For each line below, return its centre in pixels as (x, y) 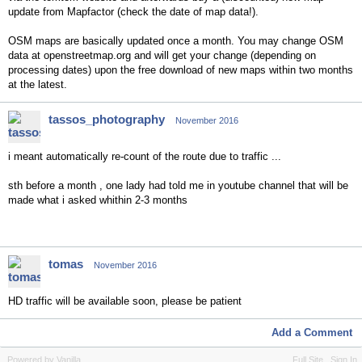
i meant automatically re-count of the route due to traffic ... (146, 156)
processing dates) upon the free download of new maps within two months (181, 70)
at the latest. (38, 84)
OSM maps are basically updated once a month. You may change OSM (176, 41)
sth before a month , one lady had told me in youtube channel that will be (178, 185)
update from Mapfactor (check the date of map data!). (133, 12)
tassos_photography (107, 119)
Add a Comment (312, 333)
